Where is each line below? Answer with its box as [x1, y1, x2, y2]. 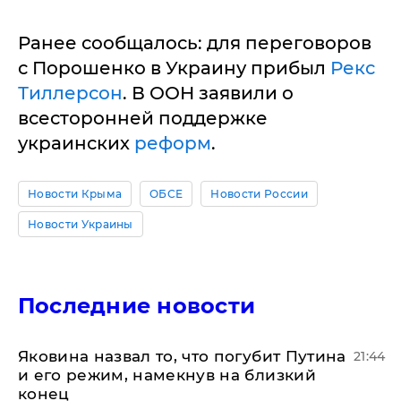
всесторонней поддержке [18, 107, 268, 129]
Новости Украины [28, 218, 133, 231]
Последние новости [18, 293, 256, 319]
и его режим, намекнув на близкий [18, 366, 316, 384]
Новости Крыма [28, 187, 123, 200]
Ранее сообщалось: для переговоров [18, 32, 371, 54]
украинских [18, 132, 134, 154]
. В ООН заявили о [123, 82, 294, 104]
